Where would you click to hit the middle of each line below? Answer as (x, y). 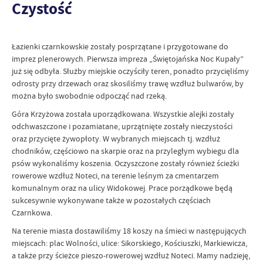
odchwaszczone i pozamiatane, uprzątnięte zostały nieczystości (122, 126)
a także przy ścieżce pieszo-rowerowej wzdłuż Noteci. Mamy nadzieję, (131, 255)
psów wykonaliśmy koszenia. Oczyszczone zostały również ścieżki (125, 163)
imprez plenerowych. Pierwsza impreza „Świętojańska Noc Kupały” (128, 58)
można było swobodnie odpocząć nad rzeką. (89, 95)
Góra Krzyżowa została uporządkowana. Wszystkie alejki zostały (123, 114)
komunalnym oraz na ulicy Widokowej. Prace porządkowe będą (122, 188)
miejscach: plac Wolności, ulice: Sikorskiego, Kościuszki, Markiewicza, (129, 243)
